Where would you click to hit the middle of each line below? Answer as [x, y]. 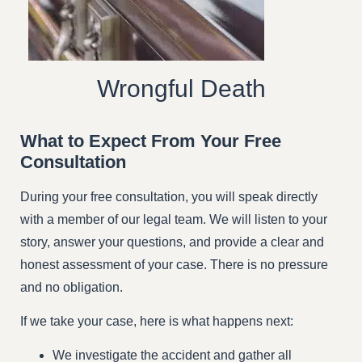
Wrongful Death [181, 88]
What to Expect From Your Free [151, 141]
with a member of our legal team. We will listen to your [174, 219]
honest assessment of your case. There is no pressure [174, 264]
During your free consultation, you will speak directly [169, 196]
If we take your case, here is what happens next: [157, 321]
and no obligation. [72, 287]
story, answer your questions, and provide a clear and [172, 242]
